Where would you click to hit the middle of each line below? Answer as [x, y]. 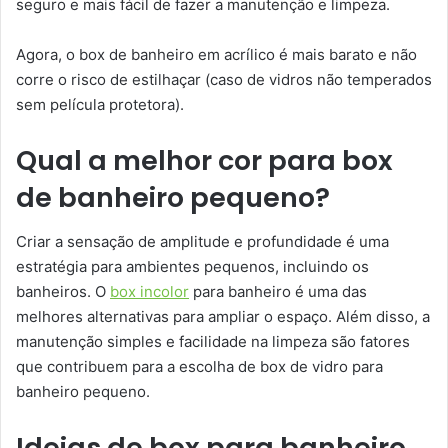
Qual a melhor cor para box [204, 160]
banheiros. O [63, 292]
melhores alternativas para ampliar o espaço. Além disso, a [223, 317]
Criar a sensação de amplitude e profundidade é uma [202, 242]
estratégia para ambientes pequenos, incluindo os [192, 267]
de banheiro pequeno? [173, 197]
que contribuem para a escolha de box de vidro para [199, 367]
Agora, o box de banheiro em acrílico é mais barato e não [216, 54]
